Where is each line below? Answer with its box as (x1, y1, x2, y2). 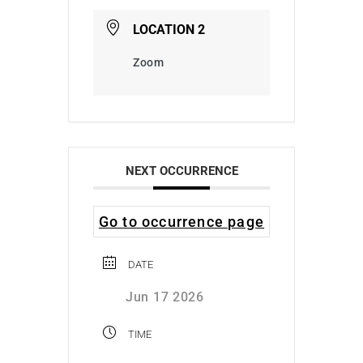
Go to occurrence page (98, 212, 265, 230)
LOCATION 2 (133, 21, 206, 37)
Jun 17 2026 (126, 288, 204, 305)
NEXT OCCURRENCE (125, 163, 238, 178)
